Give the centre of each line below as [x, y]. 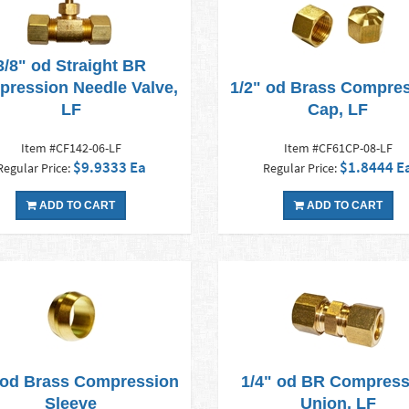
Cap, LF [338, 110]
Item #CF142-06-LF [71, 148]
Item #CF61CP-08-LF [338, 148]
